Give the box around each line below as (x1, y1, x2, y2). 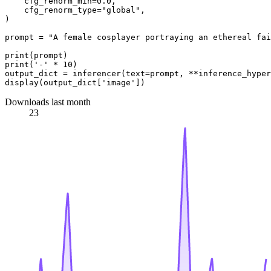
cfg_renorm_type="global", (5, 5, 145, 15)
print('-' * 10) (5, 59, 77, 69)
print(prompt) (5, 50, 68, 60)
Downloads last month (5, 96, 91, 107)
